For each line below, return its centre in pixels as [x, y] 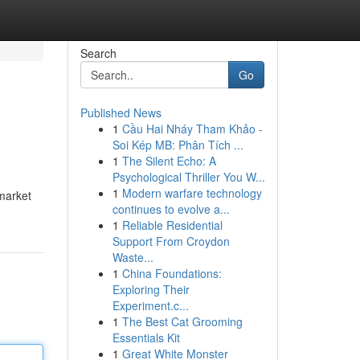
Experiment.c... [150, 305]
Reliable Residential [172, 225]
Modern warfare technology [192, 193]
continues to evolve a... [171, 209]
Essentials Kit [146, 337]
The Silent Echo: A [169, 161]
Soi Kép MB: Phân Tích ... [178, 145]
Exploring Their [151, 289]
